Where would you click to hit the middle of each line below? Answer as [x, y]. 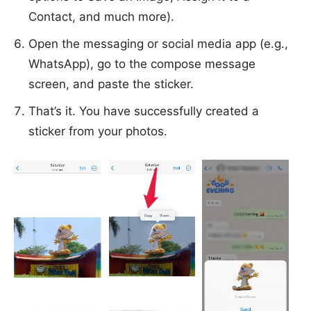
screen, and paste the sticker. [111, 84]
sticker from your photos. [98, 131]
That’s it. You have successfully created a [144, 111]
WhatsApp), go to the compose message [142, 64]
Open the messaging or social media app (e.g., [158, 44]
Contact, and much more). [101, 17]
